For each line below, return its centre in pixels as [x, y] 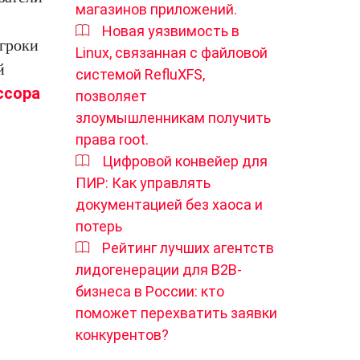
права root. [112, 139]
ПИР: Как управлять [143, 183]
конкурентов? [122, 335]
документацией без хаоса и [169, 205]
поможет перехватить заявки [176, 313]
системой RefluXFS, [140, 74]
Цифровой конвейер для [185, 161]
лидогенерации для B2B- [159, 270]
